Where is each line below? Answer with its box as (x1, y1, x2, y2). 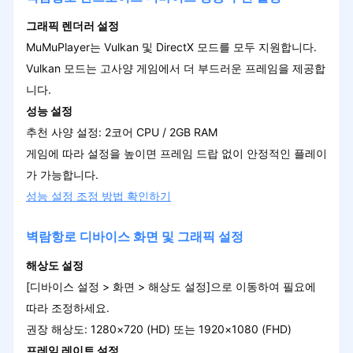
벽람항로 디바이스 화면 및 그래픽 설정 (25, 229, 243, 244)
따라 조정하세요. (25, 300, 110, 314)
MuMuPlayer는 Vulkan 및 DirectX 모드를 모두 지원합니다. (25, 39, 317, 54)
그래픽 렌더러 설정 (25, 18, 119, 32)
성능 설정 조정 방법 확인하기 (25, 188, 171, 203)
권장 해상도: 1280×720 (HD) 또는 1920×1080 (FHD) (25, 321, 292, 336)
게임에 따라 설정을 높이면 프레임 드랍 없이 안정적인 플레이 (25, 146, 327, 160)
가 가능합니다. (25, 167, 98, 181)
